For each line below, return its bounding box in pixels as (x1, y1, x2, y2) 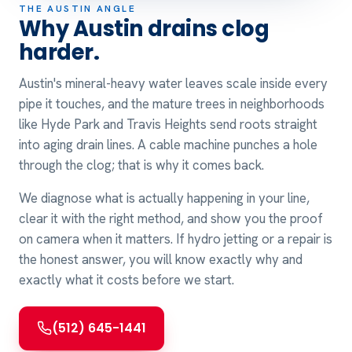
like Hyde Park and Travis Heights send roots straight (19, 115, 317, 133)
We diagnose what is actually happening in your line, (19, 189, 310, 207)
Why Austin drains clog (19, 13, 269, 44)
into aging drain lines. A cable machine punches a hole (19, 135, 317, 153)
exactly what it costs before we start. (19, 270, 234, 288)
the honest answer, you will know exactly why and (19, 250, 302, 268)
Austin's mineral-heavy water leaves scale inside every (19, 74, 328, 92)
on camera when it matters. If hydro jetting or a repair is (19, 229, 332, 247)
